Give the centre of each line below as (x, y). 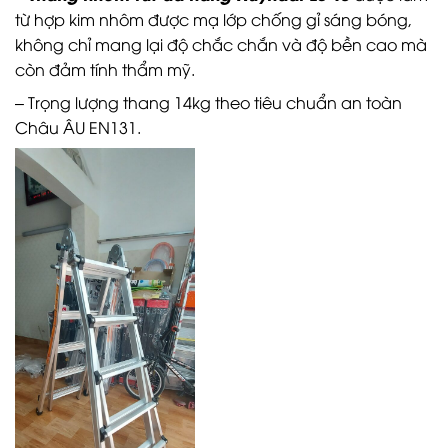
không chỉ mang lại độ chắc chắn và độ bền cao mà (221, 44)
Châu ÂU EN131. (78, 127)
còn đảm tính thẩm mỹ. (105, 69)
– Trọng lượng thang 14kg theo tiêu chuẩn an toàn (208, 102)
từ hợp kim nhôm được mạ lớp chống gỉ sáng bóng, (213, 19)
